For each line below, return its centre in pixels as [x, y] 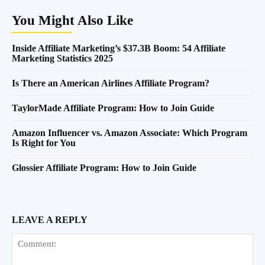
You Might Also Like [72, 20]
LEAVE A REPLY [50, 219]
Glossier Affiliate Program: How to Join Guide [104, 167]
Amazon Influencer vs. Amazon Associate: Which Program [130, 132]
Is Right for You [44, 143]
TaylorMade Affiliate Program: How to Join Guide [113, 108]
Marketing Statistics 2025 [62, 58]
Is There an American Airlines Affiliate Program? [111, 83]
